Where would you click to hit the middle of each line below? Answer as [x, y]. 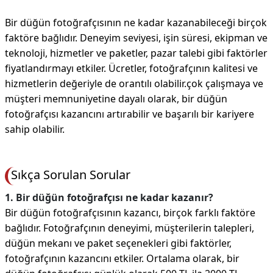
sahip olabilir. [35, 129]
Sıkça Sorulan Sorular [71, 175]
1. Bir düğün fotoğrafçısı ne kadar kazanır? [109, 198]
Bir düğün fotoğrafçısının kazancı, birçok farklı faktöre [130, 213]
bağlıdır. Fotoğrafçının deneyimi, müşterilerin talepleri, [129, 228]
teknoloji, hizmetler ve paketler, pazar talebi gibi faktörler [136, 53]
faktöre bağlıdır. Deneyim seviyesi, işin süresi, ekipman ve [136, 38]
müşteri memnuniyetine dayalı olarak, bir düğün [116, 99]
